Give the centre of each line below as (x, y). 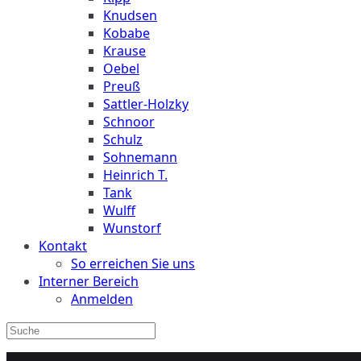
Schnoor (129, 122)
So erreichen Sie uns (133, 263)
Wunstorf (132, 228)
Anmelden (102, 299)
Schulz (123, 139)
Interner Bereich (89, 281)
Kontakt (63, 246)
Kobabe (127, 33)
